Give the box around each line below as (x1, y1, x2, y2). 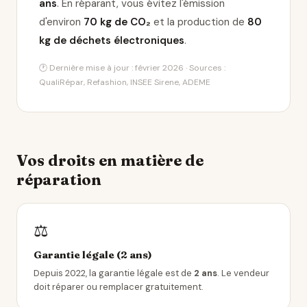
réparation (16, 170, 101, 189)
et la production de (151, 15, 247, 29)
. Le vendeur (217, 267, 269, 279)
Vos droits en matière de (16, 151, 204, 170)
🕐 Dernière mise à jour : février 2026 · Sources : (39, 62, 225, 73)
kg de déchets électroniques (39, 34, 184, 47)
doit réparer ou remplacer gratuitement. (34, 281, 204, 293)
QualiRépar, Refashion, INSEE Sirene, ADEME (39, 77, 210, 88)
